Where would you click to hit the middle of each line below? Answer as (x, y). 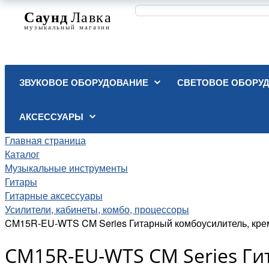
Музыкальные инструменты (66, 168)
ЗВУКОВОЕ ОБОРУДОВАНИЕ (84, 82)
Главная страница (45, 140)
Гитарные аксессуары (54, 195)
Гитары (21, 182)
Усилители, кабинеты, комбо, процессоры (97, 209)
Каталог (22, 154)
